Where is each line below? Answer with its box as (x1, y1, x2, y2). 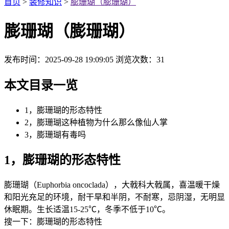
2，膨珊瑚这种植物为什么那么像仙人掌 (25, 118, 168, 127)
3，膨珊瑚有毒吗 (25, 130, 86, 139)
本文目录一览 (4, 78, 78, 92)
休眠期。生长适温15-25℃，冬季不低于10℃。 (4, 205, 170, 214)
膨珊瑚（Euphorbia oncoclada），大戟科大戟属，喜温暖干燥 (4, 180, 220, 190)
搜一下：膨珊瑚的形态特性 (4, 217, 102, 226)
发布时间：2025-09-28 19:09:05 (4, 55, 113, 64)
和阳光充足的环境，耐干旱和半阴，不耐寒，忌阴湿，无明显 (4, 193, 225, 202)
